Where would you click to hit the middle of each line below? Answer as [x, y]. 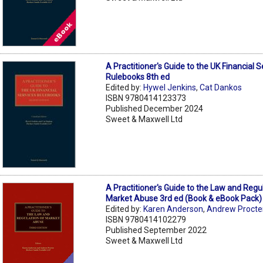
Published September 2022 [156, 230]
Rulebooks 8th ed [138, 77]
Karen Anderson [173, 209]
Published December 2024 [155, 108]
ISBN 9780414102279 [146, 219]
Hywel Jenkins [170, 87]
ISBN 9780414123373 [146, 98]
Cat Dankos [221, 87]
